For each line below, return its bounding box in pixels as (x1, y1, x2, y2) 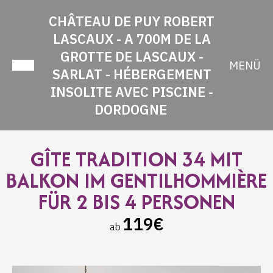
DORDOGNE (94, 101, 167, 118)
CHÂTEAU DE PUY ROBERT (49, 12, 214, 30)
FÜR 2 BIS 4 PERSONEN (38, 187, 235, 216)
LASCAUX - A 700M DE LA (52, 30, 211, 48)
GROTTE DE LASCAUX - (60, 48, 204, 65)
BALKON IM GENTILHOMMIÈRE (6, 166, 267, 195)
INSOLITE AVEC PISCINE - (50, 83, 213, 101)
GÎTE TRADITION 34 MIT (30, 144, 243, 174)
